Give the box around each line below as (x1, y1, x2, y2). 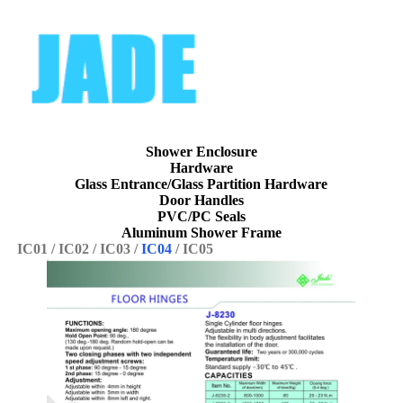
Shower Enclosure (145, 143, 257, 159)
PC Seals (191, 208, 246, 224)
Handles (193, 192, 244, 208)
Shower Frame (190, 224, 282, 240)
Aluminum (121, 224, 191, 240)
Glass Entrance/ (75, 175, 172, 192)
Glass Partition (171, 175, 262, 192)
